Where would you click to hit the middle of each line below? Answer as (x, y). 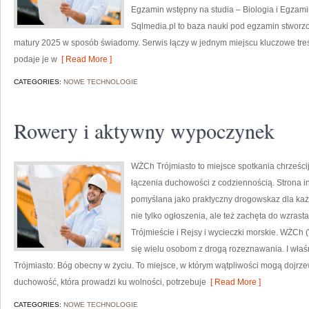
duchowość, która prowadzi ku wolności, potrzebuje (110, 282)
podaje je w (36, 59)
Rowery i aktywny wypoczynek (144, 130)
